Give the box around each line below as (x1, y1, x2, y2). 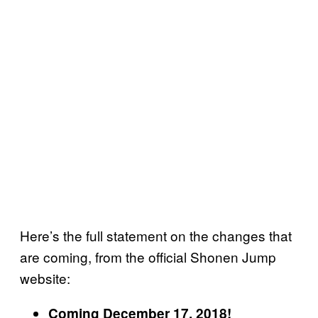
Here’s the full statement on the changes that (20, 226, 292, 246)
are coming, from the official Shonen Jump (20, 247, 276, 267)
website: (20, 268, 70, 288)
